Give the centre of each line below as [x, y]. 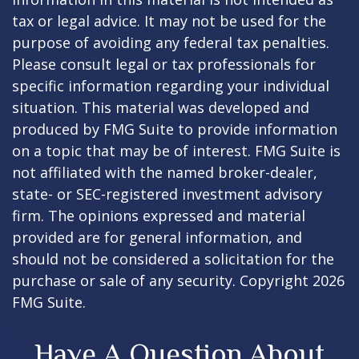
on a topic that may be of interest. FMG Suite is [176, 151]
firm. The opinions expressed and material [159, 216]
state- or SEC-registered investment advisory [167, 194]
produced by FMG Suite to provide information [175, 129]
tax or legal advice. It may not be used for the [169, 21]
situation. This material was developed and [161, 108]
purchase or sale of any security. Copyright [162, 281]
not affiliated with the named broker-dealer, [165, 173]
